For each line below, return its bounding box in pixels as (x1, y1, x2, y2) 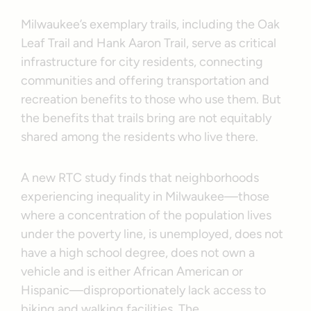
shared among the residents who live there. (21, 129, 264, 145)
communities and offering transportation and (21, 73, 270, 89)
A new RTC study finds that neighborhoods (21, 170, 260, 186)
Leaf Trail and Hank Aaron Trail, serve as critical (21, 35, 277, 51)
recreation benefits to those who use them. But (21, 92, 282, 108)
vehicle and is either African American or (21, 264, 244, 280)
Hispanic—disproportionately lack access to (21, 283, 267, 299)
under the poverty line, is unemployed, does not (21, 226, 284, 242)
